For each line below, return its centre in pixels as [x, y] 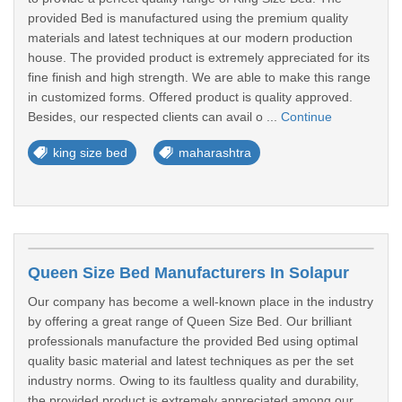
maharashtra [215, 153]
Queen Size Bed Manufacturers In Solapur [188, 273]
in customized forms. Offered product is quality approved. [190, 97]
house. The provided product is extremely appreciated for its [199, 57]
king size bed [90, 153]
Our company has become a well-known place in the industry [201, 301]
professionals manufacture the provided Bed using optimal [193, 341]
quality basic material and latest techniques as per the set [191, 361]
